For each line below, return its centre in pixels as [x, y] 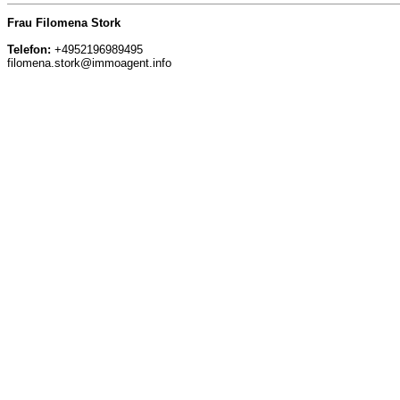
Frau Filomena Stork [64, 23]
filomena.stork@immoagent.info [89, 63]
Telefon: [29, 50]
